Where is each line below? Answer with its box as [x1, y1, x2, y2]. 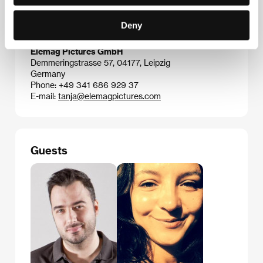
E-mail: [31, 90, 58, 101]
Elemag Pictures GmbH [31, 46, 123, 56]
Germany [31, 68, 65, 79]
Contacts [31, 26, 77, 39]
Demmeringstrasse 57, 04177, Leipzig [31, 57, 170, 68]
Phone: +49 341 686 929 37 [31, 79, 139, 90]
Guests [31, 143, 68, 156]
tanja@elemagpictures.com [58, 90, 161, 101]
